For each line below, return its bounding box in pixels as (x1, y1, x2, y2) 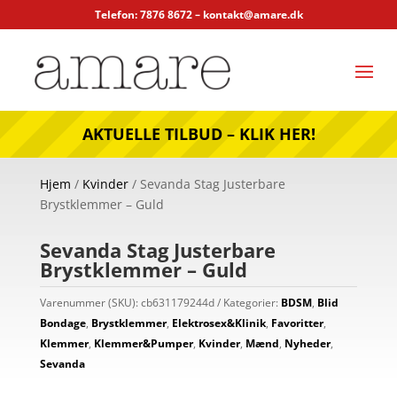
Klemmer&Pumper (93, 335, 193, 351)
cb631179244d (140, 294, 214, 310)
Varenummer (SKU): (39, 294, 141, 310)
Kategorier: (222, 294, 281, 310)
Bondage (39, 315, 86, 331)
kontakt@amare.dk (202, 7, 303, 22)
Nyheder (284, 335, 331, 351)
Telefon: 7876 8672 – (94, 7, 203, 22)
